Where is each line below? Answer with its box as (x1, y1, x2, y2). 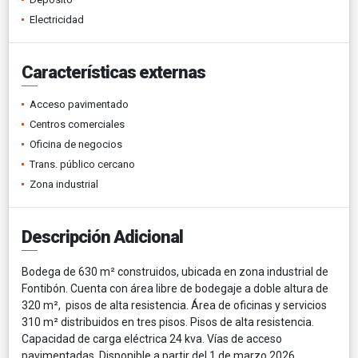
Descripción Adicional (22, 226, 183, 247)
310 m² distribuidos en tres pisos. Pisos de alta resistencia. (22, 315, 314, 328)
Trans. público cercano (30, 157, 135, 170)
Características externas (22, 62, 205, 82)
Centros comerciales (30, 117, 125, 130)
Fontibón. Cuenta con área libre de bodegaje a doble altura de (22, 281, 328, 295)
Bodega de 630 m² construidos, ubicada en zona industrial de (22, 265, 328, 278)
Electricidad (30, 13, 84, 26)
